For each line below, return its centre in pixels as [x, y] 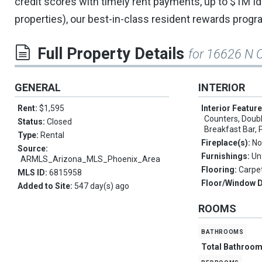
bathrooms [223, 231]
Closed [59, 122]
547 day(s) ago [102, 186]
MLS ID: [33, 173]
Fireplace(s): [227, 143]
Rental [52, 135]
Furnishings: [227, 156]
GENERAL [38, 88]
